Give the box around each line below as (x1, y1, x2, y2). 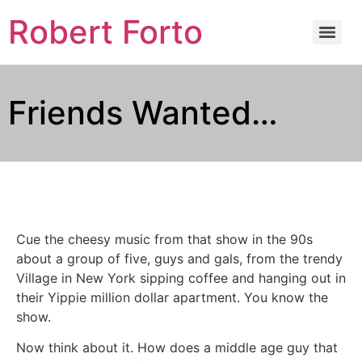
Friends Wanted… (8, 93, 278, 133)
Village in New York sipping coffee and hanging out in (16, 270, 346, 286)
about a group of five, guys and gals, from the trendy (16, 250, 343, 267)
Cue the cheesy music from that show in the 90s (16, 231, 313, 247)
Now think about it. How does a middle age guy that (16, 339, 338, 356)
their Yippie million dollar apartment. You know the (16, 289, 328, 305)
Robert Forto (8, 12, 203, 52)
